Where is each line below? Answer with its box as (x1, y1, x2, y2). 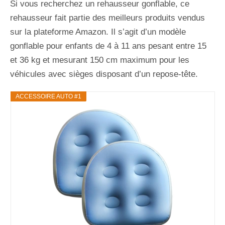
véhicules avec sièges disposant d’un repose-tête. (10, 69, 198, 79)
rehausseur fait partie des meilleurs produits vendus (10, 13, 205, 23)
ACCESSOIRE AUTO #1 (15, 92, 81, 100)
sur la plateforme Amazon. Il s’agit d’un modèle (10, 27, 186, 37)
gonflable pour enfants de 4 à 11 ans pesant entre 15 (10, 41, 206, 51)
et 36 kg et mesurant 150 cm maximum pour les (10, 55, 189, 65)
